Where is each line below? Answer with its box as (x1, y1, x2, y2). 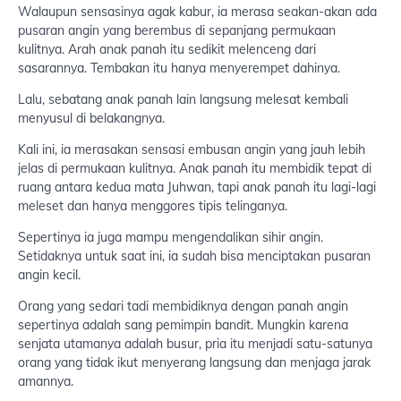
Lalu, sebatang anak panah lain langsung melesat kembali (18, 91, 348, 108)
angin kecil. (18, 267, 81, 284)
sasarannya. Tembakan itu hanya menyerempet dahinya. (18, 60, 340, 77)
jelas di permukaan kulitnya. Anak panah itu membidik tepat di (18, 160, 371, 177)
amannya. (18, 373, 73, 390)
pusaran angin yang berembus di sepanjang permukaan (18, 22, 336, 39)
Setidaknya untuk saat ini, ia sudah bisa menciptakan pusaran (18, 248, 371, 265)
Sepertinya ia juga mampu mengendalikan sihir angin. (18, 229, 323, 246)
